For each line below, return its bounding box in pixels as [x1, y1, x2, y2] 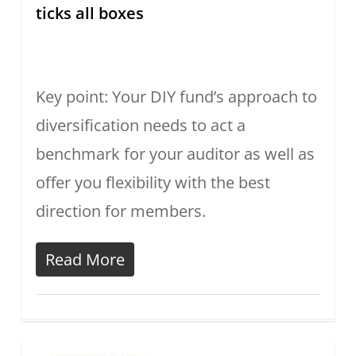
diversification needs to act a [35, 114, 246, 137]
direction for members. [35, 200, 206, 222]
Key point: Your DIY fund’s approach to [35, 86, 317, 108]
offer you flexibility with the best [35, 172, 270, 194]
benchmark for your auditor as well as [35, 143, 315, 165]
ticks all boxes [35, 2, 144, 25]
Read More [44, 249, 125, 271]
